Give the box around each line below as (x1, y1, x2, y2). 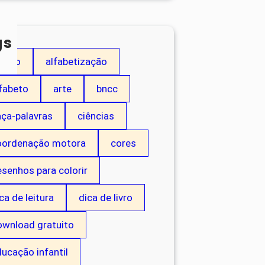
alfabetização (46, 56, 107, 68)
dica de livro (79, 192, 132, 204)
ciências (77, 110, 114, 122)
